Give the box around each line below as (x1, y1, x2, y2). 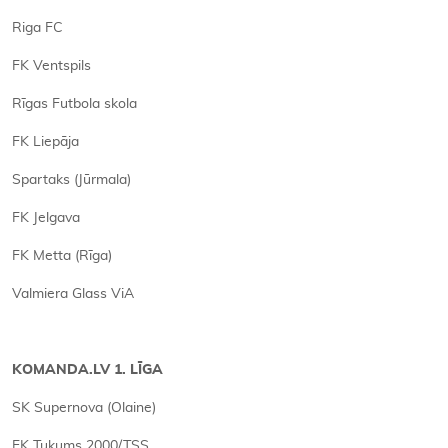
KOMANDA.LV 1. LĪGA (12, 363, 163, 377)
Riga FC (12, 21, 63, 35)
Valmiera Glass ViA (12, 287, 134, 301)
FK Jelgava (12, 211, 80, 225)
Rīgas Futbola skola (12, 97, 137, 111)
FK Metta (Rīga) (12, 249, 112, 263)
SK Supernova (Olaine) (12, 401, 156, 415)
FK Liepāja (12, 135, 79, 149)
